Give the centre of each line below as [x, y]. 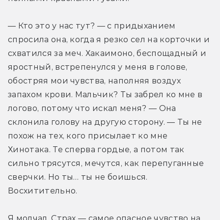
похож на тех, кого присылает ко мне [88, 136]
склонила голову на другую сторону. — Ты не [105, 122]
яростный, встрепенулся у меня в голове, [98, 67]
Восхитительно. [43, 191]
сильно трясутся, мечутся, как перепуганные [106, 163]
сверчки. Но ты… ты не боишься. [78, 177]
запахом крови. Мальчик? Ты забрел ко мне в [105, 94]
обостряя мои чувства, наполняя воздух [94, 81]
